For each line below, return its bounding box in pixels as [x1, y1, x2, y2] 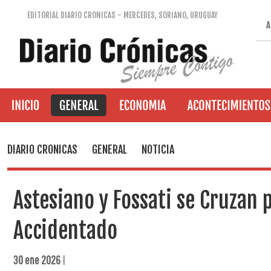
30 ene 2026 [13, 253, 60, 267]
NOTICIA [142, 143, 174, 156]
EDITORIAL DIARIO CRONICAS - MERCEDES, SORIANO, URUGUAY [27, 10, 218, 20]
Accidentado [13, 217, 117, 244]
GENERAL [92, 143, 127, 156]
